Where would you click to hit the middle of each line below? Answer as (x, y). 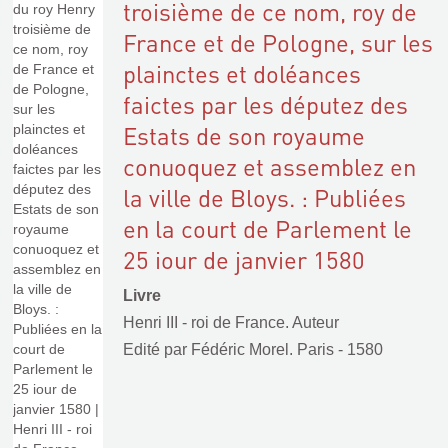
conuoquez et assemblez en (269, 166)
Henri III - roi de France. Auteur (231, 322)
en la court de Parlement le (267, 228)
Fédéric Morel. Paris (262, 349)
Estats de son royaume (244, 135)
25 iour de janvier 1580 (244, 259)
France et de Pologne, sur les (278, 42)
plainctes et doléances (242, 73)
